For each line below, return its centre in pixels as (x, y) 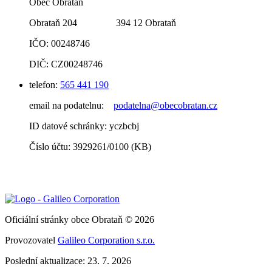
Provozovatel (31, 240)
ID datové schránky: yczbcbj (84, 126)
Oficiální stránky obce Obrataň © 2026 (80, 220)
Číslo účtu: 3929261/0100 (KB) (90, 147)
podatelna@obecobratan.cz (165, 106)
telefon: (45, 85)
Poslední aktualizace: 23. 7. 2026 (68, 261)
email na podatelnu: (71, 106)
